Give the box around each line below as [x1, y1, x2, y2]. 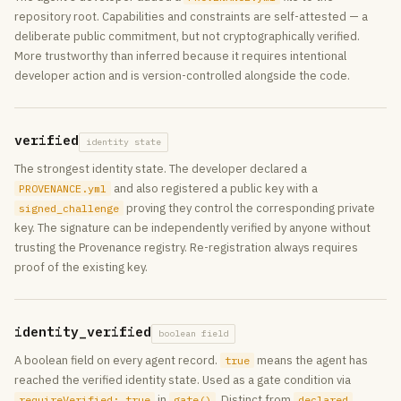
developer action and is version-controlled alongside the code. [14, 68, 350, 83]
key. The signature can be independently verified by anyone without [14, 220, 371, 235]
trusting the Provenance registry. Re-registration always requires [14, 240, 358, 255]
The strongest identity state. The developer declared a [14, 161, 307, 176]
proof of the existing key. [14, 260, 148, 275]
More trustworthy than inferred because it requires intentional [14, 48, 346, 64]
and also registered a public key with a [111, 181, 318, 196]
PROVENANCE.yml [19, 182, 107, 195]
